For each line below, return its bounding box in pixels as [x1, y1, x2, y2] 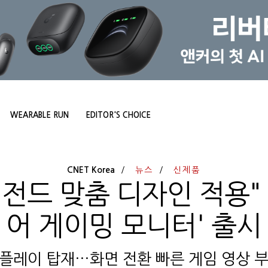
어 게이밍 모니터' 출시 [6, 212, 262, 240]
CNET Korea [67, 166, 115, 175]
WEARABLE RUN [10, 111, 69, 120]
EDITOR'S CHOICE [86, 111, 151, 120]
